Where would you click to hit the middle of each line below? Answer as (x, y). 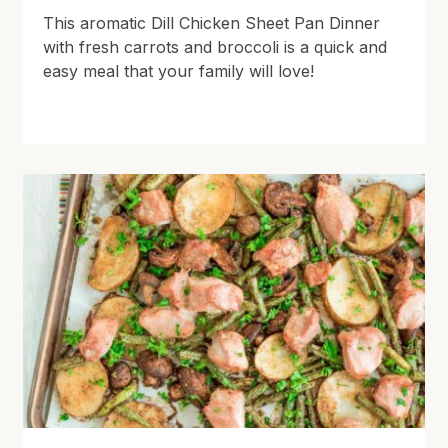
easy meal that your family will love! (179, 70)
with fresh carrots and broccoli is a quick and (215, 46)
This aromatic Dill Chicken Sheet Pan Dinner (212, 22)
